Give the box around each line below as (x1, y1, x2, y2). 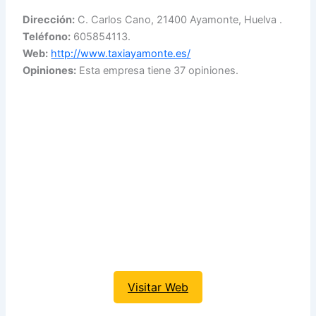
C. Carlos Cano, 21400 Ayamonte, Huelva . (75, 13, 283, 26)
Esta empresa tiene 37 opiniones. (76, 63, 239, 77)
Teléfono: (23, 30, 71, 43)
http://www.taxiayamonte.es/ (51, 47, 191, 60)
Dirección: (23, 13, 75, 26)
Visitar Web (128, 280, 188, 295)
